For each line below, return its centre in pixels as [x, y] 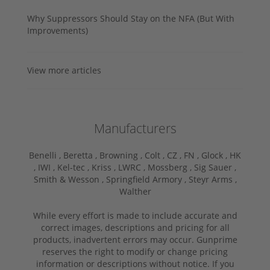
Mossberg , [171, 167]
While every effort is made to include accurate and [135, 215]
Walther [135, 191]
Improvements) [58, 30]
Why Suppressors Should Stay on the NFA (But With [131, 18]
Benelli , [46, 155]
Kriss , [105, 167]
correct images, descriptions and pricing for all [135, 227]
